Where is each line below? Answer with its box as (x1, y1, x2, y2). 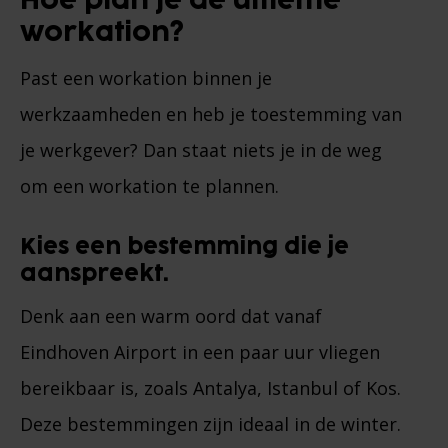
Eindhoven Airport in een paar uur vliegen (20, 340, 380, 365)
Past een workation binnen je (20, 66, 272, 91)
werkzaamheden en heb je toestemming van (20, 102, 402, 127)
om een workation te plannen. (20, 174, 279, 199)
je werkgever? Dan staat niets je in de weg (20, 138, 382, 163)
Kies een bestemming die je (20, 237, 349, 259)
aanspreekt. (20, 264, 169, 286)
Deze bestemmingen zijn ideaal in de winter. (20, 412, 401, 437)
